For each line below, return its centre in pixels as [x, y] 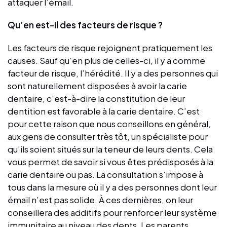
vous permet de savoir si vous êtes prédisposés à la [110, 161]
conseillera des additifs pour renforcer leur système [112, 212]
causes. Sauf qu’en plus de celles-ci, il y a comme [106, 60]
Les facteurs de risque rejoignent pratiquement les [110, 47]
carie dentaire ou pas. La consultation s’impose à [105, 174]
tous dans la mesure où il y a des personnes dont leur [112, 187]
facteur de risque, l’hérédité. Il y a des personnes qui [113, 73]
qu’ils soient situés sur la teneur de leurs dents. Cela [110, 149]
